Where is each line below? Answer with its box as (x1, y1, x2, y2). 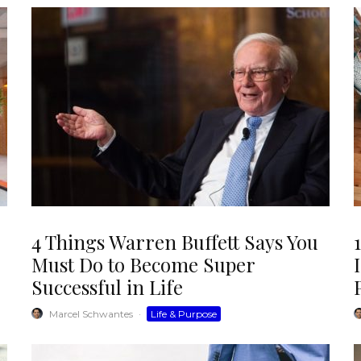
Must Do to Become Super (31, 251, 255, 277)
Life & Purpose (151, 307, 217, 320)
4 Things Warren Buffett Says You (31, 228, 318, 255)
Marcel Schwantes (49, 307, 133, 320)
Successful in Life (31, 273, 183, 300)
